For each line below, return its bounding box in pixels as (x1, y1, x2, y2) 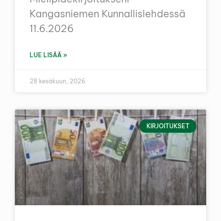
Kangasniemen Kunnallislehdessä (30, 7, 185, 20)
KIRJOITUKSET (146, 122, 189, 130)
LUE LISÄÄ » (30, 51, 67, 59)
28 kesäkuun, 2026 (30, 77, 85, 85)
